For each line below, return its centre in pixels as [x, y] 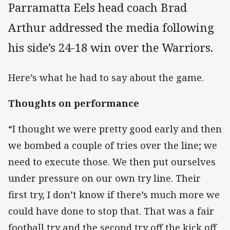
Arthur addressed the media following [111, 28]
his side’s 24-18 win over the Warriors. [111, 48]
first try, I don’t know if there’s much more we [114, 194]
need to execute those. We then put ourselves [112, 161]
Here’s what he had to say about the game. [106, 77]
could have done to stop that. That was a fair [111, 211]
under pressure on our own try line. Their [104, 178]
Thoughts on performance [74, 103]
